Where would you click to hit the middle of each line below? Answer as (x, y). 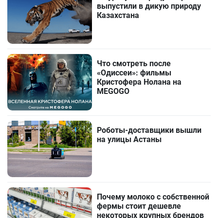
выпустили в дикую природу (149, 6)
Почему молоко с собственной (153, 197)
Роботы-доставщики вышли (149, 130)
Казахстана (118, 16)
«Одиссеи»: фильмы (134, 73)
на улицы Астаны (129, 140)
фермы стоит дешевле (139, 206)
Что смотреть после (134, 64)
